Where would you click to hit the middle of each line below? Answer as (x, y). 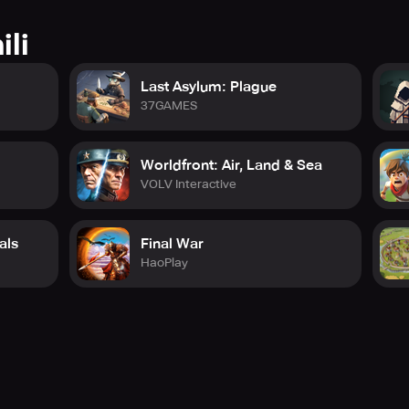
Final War (172, 244)
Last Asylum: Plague (209, 87)
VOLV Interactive (189, 184)
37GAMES (169, 105)
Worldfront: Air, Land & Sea (231, 165)
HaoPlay (164, 262)
